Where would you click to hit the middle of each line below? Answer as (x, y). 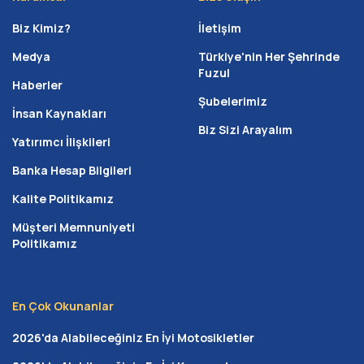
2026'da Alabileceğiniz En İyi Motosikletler (133, 337)
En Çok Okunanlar (63, 305)
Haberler (37, 84)
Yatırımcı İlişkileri (61, 141)
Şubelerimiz (233, 101)
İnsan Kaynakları (59, 113)
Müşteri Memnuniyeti (74, 227)
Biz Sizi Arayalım (245, 129)
